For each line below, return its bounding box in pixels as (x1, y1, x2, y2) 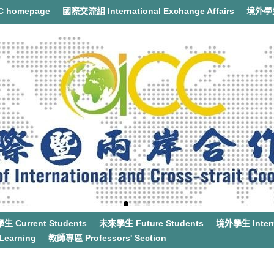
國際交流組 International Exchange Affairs (62, 6, 234, 16)
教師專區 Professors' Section (48, 233, 166, 243)
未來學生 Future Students (99, 218, 204, 228)
